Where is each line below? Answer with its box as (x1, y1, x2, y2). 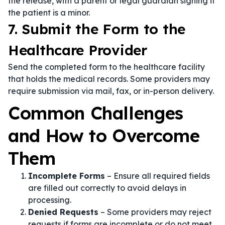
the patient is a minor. (8, 8, 90, 18)
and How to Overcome (8, 125, 200, 147)
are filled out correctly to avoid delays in (28, 183, 186, 193)
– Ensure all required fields (105, 171, 210, 181)
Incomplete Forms (28, 171, 105, 181)
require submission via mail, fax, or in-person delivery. (8, 86, 214, 96)
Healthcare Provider (8, 41, 147, 59)
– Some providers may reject (98, 207, 211, 217)
